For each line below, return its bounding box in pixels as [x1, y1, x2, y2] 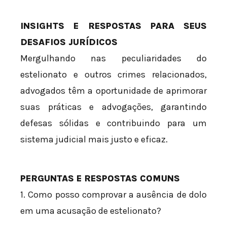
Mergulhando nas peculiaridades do [20, 53, 207, 64]
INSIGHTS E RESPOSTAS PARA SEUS [20, 20, 207, 32]
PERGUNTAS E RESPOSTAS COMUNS [20, 173, 180, 184]
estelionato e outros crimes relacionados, [20, 69, 207, 81]
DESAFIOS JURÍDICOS [20, 36, 118, 48]
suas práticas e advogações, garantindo [20, 101, 207, 113]
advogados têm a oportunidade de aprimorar [20, 85, 207, 97]
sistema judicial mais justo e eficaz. [20, 134, 168, 145]
